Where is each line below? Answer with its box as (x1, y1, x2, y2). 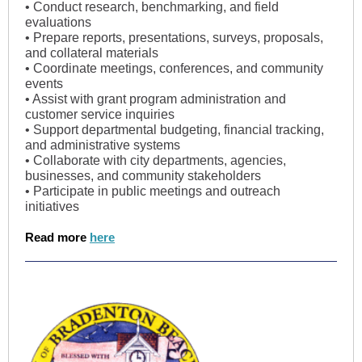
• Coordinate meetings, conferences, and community (25, 61, 323, 75)
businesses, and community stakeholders (25, 169, 261, 183)
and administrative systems (25, 138, 180, 152)
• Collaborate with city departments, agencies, (25, 154, 286, 167)
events (25, 77, 63, 90)
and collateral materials (25, 46, 158, 60)
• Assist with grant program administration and (25, 92, 286, 106)
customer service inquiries (25, 107, 175, 121)
